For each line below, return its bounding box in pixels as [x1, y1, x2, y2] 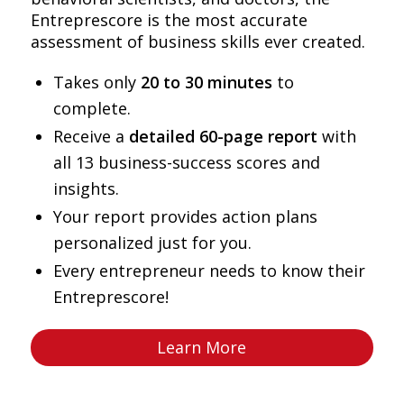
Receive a [52, 125, 129, 148]
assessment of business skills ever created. [30, 31, 365, 53]
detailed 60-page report [128, 125, 317, 148]
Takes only [52, 71, 141, 94]
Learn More [157, 336, 247, 359]
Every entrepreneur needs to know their [52, 260, 365, 282]
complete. [52, 97, 131, 120]
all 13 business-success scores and [52, 151, 320, 174]
